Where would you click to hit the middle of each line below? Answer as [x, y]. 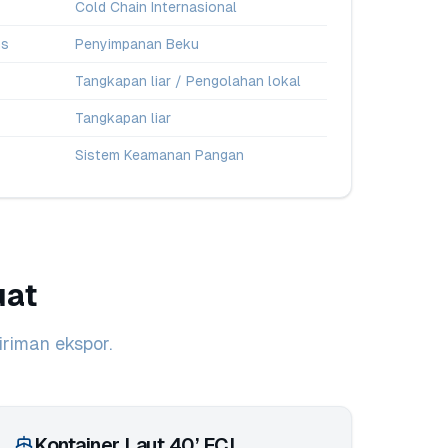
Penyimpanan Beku [137, 44]
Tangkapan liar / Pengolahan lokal [188, 81]
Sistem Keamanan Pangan [159, 155]
